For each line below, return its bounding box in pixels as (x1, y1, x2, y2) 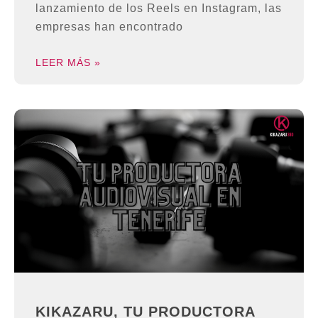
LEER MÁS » (35, 56, 101, 68)
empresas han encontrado (35, 20, 183, 33)
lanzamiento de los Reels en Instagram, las (35, 1, 282, 14)
